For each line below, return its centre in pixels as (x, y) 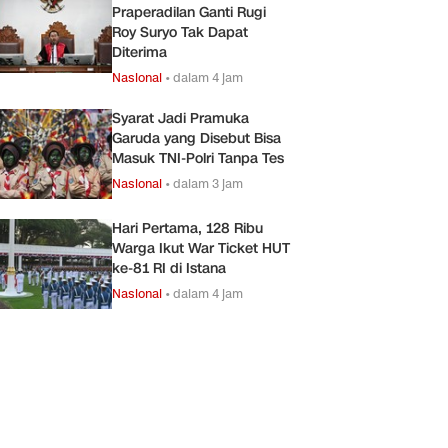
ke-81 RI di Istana (169, 268)
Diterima (139, 52)
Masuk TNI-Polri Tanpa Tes (198, 158)
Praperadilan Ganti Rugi (189, 12)
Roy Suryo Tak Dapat (180, 32)
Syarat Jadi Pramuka (180, 118)
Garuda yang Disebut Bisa (196, 138)
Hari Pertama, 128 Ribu (187, 228)
